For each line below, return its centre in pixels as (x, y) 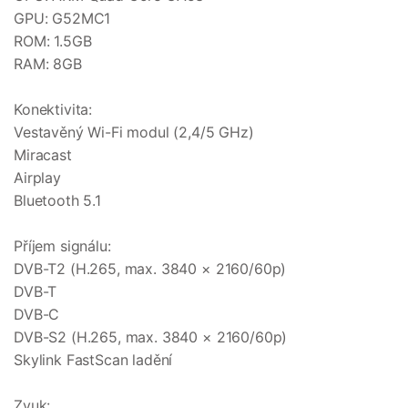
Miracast (43, 155)
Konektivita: (53, 110)
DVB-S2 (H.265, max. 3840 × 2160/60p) (151, 337)
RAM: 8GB (48, 64)
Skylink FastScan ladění (93, 360)
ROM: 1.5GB (53, 41)
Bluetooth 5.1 (57, 201)
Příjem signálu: (62, 246)
